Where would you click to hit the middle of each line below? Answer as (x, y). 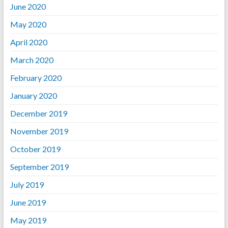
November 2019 (39, 131)
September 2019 (39, 167)
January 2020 (33, 95)
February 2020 (36, 78)
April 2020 (28, 42)
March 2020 (32, 60)
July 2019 (27, 184)
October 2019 (35, 149)
